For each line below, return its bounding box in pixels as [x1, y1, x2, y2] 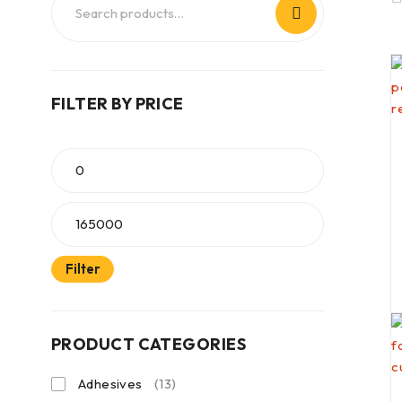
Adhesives [78, 375, 143, 392]
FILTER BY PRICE [51, 93, 184, 114]
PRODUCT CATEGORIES [51, 334, 247, 354]
